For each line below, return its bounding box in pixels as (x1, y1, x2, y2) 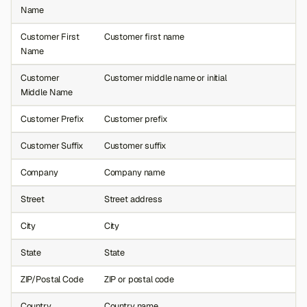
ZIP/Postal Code (20, 273, 84, 286)
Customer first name (103, 31, 184, 43)
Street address (103, 193, 162, 206)
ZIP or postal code (103, 273, 174, 286)
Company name (103, 167, 165, 179)
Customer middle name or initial (103, 72, 227, 84)
